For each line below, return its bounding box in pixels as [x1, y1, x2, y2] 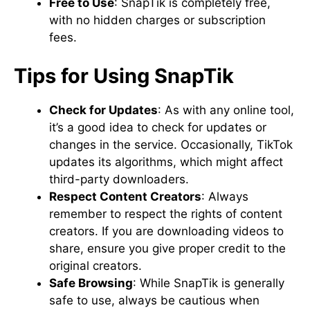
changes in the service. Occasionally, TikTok [49, 137, 293, 152]
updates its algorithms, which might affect [49, 154, 283, 169]
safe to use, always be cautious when [49, 293, 259, 307]
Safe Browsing [49, 275, 133, 290]
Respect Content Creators [49, 189, 201, 203]
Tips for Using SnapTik [14, 63, 234, 88]
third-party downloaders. [49, 172, 189, 186]
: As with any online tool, [158, 102, 294, 117]
